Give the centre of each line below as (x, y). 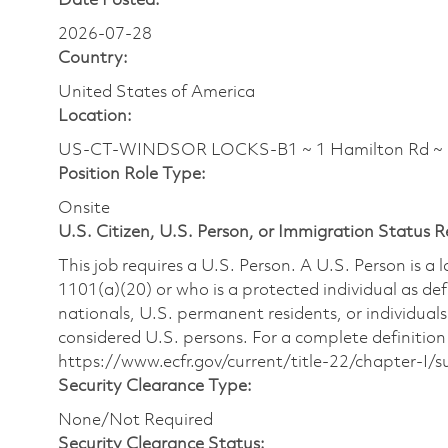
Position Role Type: (132, 174)
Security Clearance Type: (155, 386)
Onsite (84, 208)
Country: (93, 58)
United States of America (156, 92)
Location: (95, 116)
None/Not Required (135, 420)
